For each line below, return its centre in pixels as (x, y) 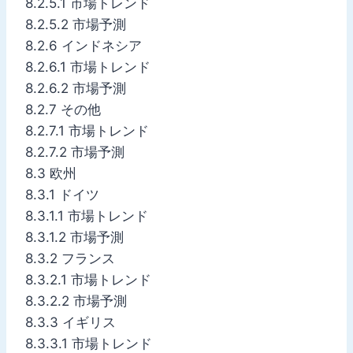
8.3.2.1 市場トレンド (88, 279)
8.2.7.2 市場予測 (75, 152)
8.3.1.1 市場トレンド (87, 216)
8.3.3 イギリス (71, 322)
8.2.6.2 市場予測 (76, 88)
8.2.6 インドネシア (84, 45)
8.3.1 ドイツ (62, 194)
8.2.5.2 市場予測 (76, 24)
